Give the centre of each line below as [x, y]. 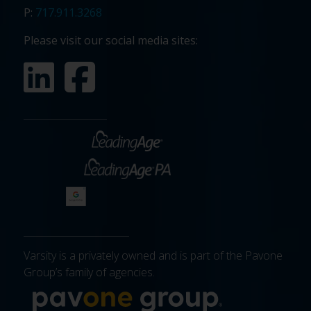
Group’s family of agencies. [89, 272]
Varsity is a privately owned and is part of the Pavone [153, 255]
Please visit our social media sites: [110, 40]
